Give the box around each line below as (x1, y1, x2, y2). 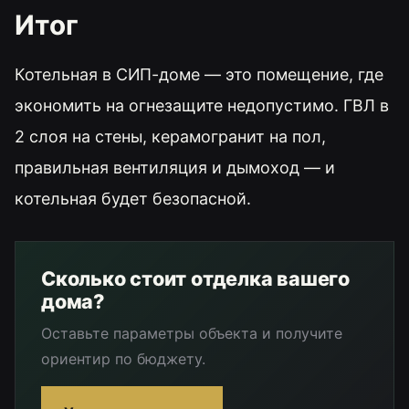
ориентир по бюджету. (41, 350, 205, 369)
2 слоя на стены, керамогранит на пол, (15, 127, 326, 147)
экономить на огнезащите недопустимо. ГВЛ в (15, 96, 389, 116)
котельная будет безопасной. (15, 189, 251, 209)
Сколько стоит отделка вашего (41, 267, 350, 291)
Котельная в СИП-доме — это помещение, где (15, 65, 383, 85)
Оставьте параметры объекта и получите (41, 324, 342, 343)
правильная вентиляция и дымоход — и (15, 158, 335, 178)
